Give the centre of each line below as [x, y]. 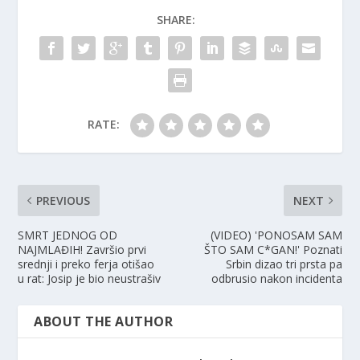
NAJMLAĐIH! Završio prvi [82, 250]
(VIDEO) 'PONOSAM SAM [276, 235]
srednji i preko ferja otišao [86, 264]
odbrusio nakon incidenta [276, 279]
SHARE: [176, 20]
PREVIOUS [63, 201]
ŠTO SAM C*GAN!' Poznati [273, 250]
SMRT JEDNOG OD [68, 235]
